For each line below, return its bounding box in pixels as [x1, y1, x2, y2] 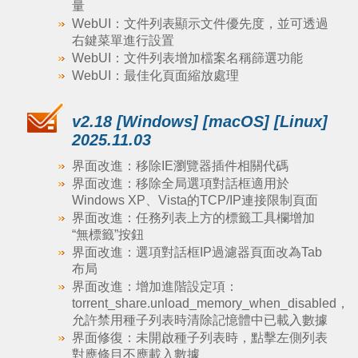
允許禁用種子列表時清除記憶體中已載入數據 [71, 313, 328, 327]
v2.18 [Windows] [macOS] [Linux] [71, 113, 328, 130]
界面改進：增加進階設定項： [71, 280, 238, 293]
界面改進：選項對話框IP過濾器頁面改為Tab [71, 245, 322, 259]
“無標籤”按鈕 [71, 228, 144, 241]
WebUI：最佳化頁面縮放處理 [71, 69, 239, 82]
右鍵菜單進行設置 [71, 34, 174, 47]
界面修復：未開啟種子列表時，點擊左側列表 [71, 331, 328, 344]
